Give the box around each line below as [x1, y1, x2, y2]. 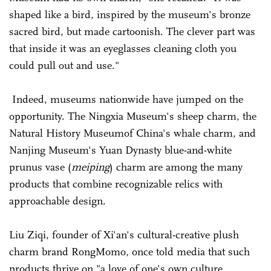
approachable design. [9, 194, 106, 207]
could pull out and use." [9, 58, 119, 72]
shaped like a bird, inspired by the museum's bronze [9, 7, 250, 21]
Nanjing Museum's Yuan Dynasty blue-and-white [9, 143, 232, 157]
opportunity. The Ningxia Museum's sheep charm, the [9, 109, 256, 123]
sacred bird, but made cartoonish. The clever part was [9, 24, 255, 38]
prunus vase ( [9, 160, 71, 174]
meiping [71, 160, 109, 174]
